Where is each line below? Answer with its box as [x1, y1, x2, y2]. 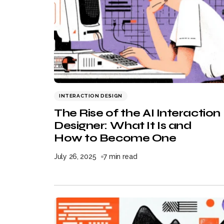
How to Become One [54, 131, 176, 144]
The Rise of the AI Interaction [54, 106, 220, 119]
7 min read [103, 152, 137, 160]
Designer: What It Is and [54, 119, 192, 132]
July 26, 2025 [54, 152, 96, 160]
